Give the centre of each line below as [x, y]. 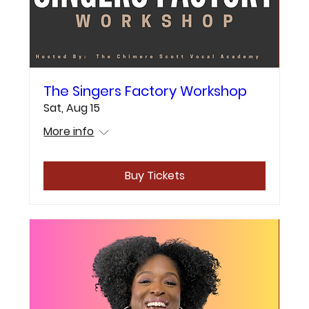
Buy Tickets [154, 176]
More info [69, 132]
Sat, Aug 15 [72, 108]
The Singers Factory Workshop [146, 91]
